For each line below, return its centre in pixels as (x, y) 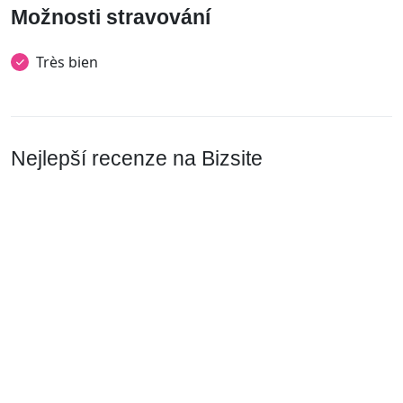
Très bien (67, 62)
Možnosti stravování (111, 17)
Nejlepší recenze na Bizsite (137, 158)
